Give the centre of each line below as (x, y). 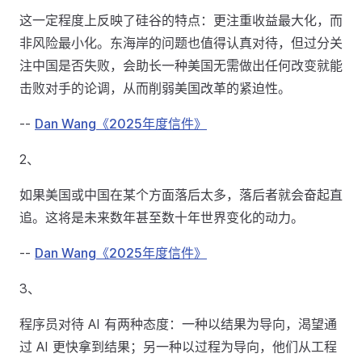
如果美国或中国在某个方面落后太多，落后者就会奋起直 (181, 195)
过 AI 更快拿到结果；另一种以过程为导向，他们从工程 (178, 347)
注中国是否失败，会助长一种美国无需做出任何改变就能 (181, 65)
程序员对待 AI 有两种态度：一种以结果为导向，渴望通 (178, 324)
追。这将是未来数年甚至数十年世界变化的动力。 (162, 217)
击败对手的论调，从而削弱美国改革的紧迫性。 (155, 88)
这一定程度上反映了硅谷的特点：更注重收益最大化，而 (181, 20)
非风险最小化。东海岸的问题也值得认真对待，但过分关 (181, 43)
